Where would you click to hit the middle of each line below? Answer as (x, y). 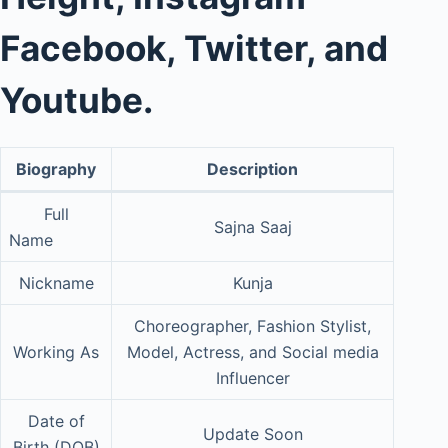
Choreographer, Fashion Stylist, (252, 325)
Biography (56, 168)
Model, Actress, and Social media (252, 351)
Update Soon (252, 433)
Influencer (252, 377)
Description (252, 168)
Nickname (56, 282)
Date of (56, 420)
